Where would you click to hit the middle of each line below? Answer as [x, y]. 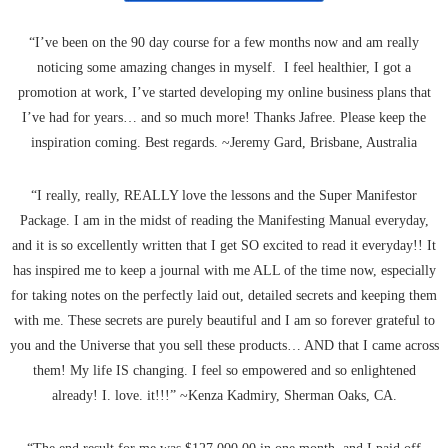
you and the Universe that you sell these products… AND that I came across [224, 345]
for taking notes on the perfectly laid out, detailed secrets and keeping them [224, 295]
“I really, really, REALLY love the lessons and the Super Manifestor [224, 195]
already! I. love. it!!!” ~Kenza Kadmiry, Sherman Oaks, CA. [224, 395]
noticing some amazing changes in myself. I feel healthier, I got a [224, 67]
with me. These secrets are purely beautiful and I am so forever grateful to [224, 320]
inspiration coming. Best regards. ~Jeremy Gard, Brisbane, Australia [224, 142]
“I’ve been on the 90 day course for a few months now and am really [224, 42]
